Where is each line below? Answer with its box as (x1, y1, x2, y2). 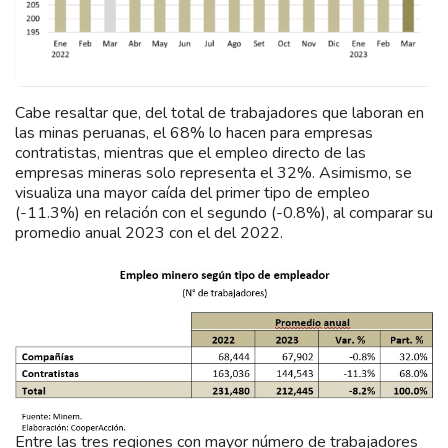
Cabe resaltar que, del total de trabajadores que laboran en (15, 102, 424, 125)
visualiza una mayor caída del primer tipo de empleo (15, 182, 370, 205)
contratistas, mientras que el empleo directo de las (15, 142, 366, 165)
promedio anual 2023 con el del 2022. (15, 222, 283, 245)
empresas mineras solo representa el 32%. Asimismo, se (15, 162, 412, 185)
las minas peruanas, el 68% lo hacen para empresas (15, 122, 373, 145)
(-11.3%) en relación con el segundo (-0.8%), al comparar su (15, 202, 433, 225)
